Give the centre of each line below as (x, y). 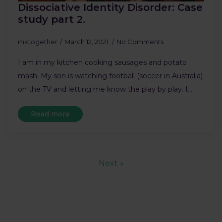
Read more (50, 114)
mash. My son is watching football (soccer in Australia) (110, 76)
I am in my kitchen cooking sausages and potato (102, 62)
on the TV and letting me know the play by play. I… (105, 89)
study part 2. (52, 19)
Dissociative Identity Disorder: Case (110, 7)
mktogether (38, 41)
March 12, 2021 (87, 41)
